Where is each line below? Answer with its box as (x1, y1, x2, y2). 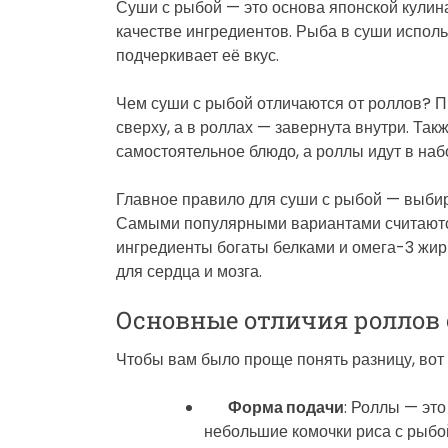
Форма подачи (228, 395, 344, 419)
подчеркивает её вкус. (116, 43, 279, 67)
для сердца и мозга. (116, 259, 262, 283)
